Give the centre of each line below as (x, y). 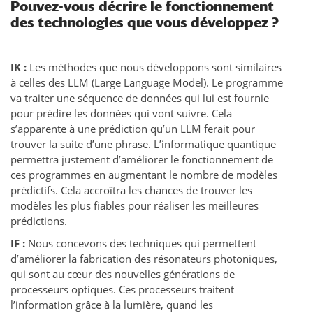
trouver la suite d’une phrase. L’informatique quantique (143, 144)
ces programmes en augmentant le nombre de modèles (144, 175)
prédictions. (39, 221)
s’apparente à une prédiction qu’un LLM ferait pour (133, 129)
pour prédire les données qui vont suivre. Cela (121, 114)
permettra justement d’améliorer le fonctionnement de (142, 160)
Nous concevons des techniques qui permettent (142, 243)
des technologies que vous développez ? (145, 22)
